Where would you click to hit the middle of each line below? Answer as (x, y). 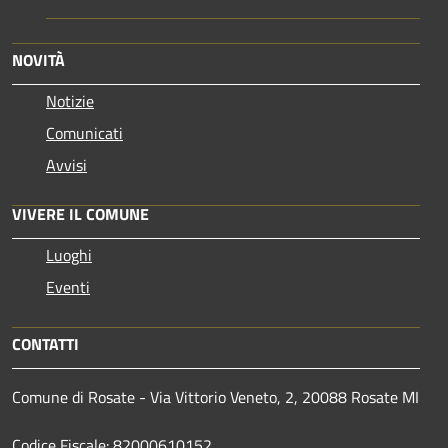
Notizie (70, 100)
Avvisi (66, 164)
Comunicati (84, 132)
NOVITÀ (38, 59)
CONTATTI (45, 343)
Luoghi (69, 254)
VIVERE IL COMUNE (80, 213)
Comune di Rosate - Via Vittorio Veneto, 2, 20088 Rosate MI (215, 396)
